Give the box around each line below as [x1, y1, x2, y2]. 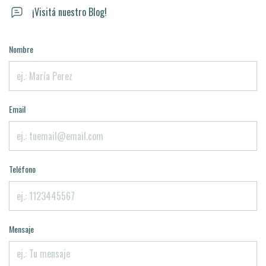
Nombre [9, 43, 33, 55]
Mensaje [9, 223, 34, 235]
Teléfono [9, 163, 36, 175]
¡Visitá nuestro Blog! [29, 5, 107, 19]
